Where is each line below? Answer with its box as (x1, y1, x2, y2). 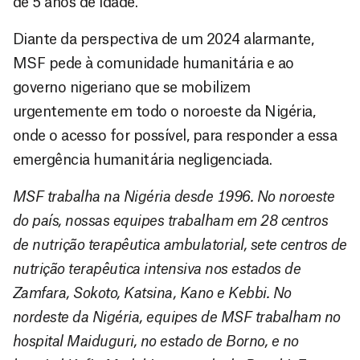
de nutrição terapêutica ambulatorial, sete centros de (13, 238, 347, 253)
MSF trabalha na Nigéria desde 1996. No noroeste (13, 190, 335, 205)
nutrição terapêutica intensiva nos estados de (13, 262, 301, 277)
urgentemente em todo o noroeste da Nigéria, (13, 104, 316, 120)
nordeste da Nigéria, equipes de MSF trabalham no (13, 310, 341, 325)
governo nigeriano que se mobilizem (13, 80, 251, 96)
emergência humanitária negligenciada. (13, 153, 272, 168)
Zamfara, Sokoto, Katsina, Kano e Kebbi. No (13, 286, 292, 301)
